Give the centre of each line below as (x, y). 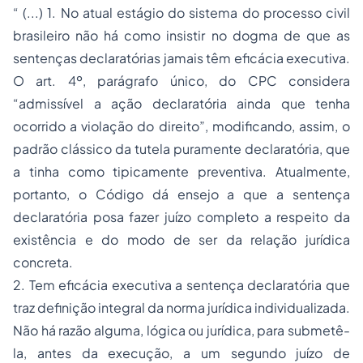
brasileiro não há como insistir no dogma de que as (181, 35)
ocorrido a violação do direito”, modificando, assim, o (181, 126)
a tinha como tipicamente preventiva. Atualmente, (181, 171)
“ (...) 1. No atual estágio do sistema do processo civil (181, 13)
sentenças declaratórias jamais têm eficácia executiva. (181, 58)
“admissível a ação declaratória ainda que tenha (181, 103)
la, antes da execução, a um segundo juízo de (181, 353)
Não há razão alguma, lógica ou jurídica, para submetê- (181, 330)
